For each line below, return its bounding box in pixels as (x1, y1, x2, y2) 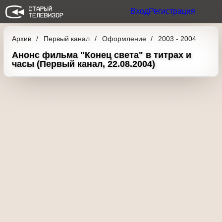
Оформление (109, 34, 155, 43)
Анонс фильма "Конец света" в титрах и (12, 57, 191, 68)
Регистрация (145, 7, 189, 15)
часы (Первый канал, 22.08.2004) (12, 66, 162, 77)
